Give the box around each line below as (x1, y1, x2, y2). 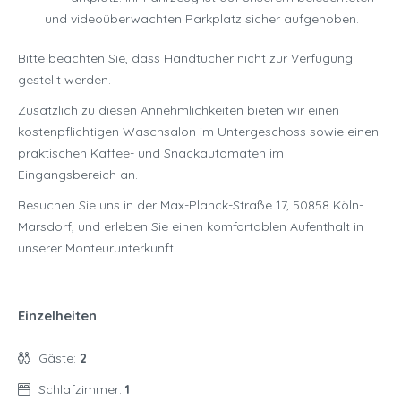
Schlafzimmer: (38, 381, 125, 398)
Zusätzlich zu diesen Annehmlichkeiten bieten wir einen (18, 102, 339, 119)
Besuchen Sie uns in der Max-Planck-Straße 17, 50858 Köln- (18, 197, 363, 214)
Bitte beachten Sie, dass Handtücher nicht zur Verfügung (18, 50, 353, 67)
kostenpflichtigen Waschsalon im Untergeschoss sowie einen (18, 124, 379, 141)
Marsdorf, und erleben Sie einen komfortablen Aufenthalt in (18, 218, 363, 235)
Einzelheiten (18, 307, 97, 325)
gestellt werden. (18, 72, 111, 89)
